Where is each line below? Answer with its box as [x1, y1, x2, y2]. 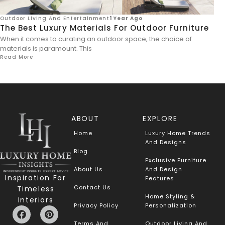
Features [145, 174, 174, 182]
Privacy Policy [73, 201, 119, 209]
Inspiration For [5, 173, 66, 183]
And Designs [145, 138, 186, 146]
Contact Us [73, 183, 111, 191]
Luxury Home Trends [145, 129, 210, 137]
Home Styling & [145, 192, 195, 200]
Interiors [18, 195, 54, 205]
